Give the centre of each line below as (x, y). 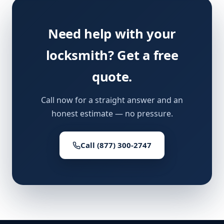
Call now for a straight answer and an (112, 100)
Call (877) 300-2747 (116, 145)
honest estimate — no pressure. (112, 114)
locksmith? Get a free (112, 55)
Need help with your (112, 34)
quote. (112, 77)
